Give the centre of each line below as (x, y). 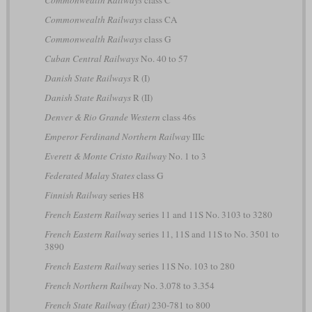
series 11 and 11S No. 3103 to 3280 (204, 214)
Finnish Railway (76, 195)
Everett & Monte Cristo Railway (105, 156)
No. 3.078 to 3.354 (178, 285)
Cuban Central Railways (91, 58)
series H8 (125, 195)
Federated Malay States (89, 175)
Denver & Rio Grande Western (102, 117)
